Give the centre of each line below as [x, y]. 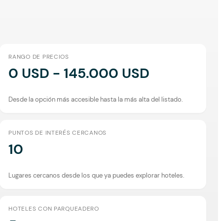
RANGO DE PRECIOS [39, 56]
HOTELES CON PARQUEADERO [54, 208]
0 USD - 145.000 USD [79, 73]
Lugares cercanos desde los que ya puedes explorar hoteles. [97, 175]
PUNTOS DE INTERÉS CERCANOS [58, 132]
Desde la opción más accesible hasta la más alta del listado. [96, 99]
